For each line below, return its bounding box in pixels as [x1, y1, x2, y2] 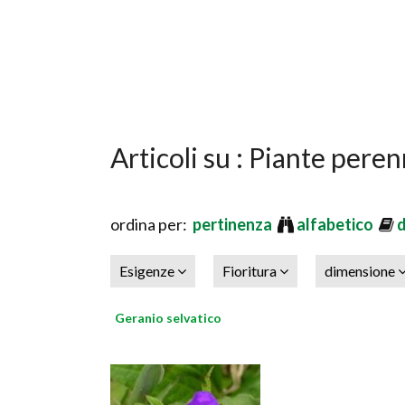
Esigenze [119, 262, 177, 279]
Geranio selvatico [115, 310, 221, 325]
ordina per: [110, 214, 193, 234]
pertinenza [193, 214, 275, 234]
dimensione [325, 262, 398, 279]
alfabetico [297, 214, 376, 234]
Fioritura [222, 262, 279, 279]
